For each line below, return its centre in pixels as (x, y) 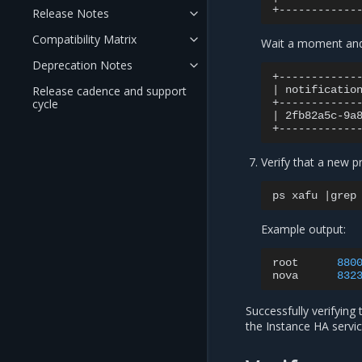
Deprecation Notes (82, 65)
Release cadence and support (109, 91)
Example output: (304, 229)
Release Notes (71, 13)
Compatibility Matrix (84, 39)
